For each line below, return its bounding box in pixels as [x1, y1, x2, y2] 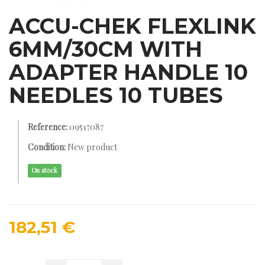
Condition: [28, 141, 66, 153]
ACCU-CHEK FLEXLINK [9, 13, 256, 39]
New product [67, 141, 117, 153]
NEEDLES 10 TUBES [9, 82, 223, 108]
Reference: [28, 121, 67, 132]
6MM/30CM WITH [9, 36, 202, 62]
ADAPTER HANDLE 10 [9, 59, 248, 85]
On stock [31, 166, 58, 174]
